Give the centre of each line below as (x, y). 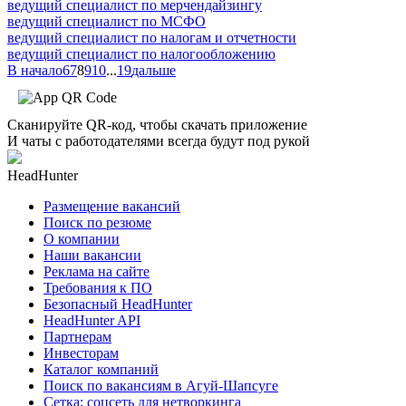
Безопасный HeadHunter (118, 304)
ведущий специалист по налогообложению (141, 53)
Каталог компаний (101, 369)
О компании (82, 238)
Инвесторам (81, 353)
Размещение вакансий (112, 206)
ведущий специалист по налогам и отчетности (152, 37)
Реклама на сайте (97, 271)
